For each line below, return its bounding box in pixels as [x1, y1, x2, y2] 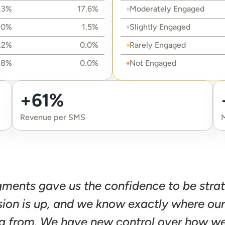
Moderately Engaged [130, 4, 204, 14]
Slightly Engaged [130, 22, 190, 32]
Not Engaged [130, 58, 176, 68]
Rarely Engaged [130, 40, 186, 50]
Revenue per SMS [20, 113, 85, 122]
